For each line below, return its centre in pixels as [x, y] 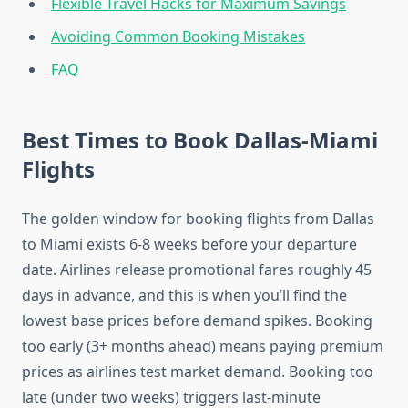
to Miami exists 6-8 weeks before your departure [189, 245]
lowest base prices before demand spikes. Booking [197, 321]
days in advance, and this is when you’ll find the [184, 296]
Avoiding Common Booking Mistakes [178, 37]
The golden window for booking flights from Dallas [198, 219]
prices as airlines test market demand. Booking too [198, 372]
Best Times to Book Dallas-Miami [200, 140]
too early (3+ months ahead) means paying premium [203, 347]
